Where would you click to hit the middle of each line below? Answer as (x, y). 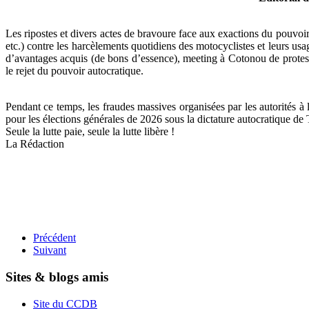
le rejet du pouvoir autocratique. (74, 71)
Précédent (54, 238)
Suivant (50, 250)
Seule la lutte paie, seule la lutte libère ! (90, 132)
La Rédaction (35, 144)
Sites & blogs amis (57, 277)
